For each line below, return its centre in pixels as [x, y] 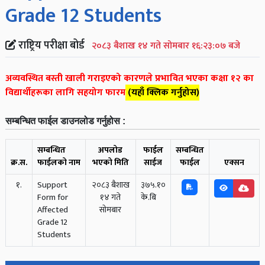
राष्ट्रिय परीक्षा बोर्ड [51, 45]
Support [52, 185]
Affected [52, 210]
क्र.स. [19, 162]
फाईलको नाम [59, 162]
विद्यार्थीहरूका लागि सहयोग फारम [65, 92]
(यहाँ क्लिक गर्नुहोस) [163, 92]
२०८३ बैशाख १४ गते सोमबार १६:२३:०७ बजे [164, 45]
